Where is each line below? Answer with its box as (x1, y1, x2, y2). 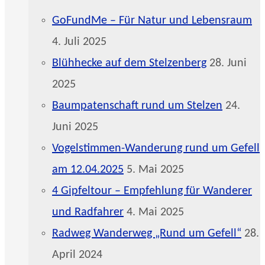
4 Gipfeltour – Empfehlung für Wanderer (52, 185, 252, 197)
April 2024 (52, 248, 102, 261)
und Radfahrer (52, 206, 124, 218)
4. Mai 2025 (127, 206, 184, 218)
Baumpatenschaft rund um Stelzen (52, 99, 222, 112)
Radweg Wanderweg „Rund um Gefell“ (52, 227, 241, 240)
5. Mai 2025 (127, 163, 184, 176)
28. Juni (209, 57, 247, 69)
